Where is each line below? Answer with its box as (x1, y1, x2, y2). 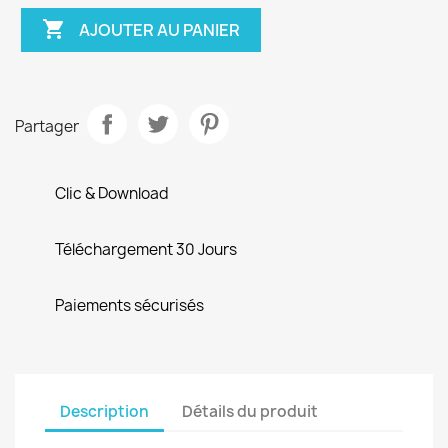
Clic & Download (55, 183, 169, 204)
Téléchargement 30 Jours (55, 239, 237, 260)
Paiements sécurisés (55, 295, 204, 316)
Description (60, 400, 149, 422)
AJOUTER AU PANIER (79, 18, 241, 41)
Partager (15, 115, 79, 137)
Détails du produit (182, 400, 319, 422)
